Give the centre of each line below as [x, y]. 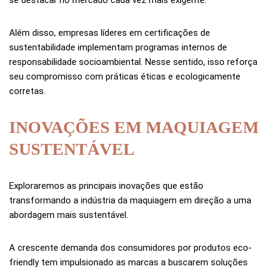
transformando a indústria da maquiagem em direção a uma [130, 200]
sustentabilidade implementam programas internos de [118, 47]
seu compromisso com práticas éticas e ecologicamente [125, 76]
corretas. [27, 91]
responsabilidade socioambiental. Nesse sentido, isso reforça [133, 62]
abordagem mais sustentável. [69, 215]
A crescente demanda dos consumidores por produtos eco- [131, 247]
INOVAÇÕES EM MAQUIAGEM [134, 127]
